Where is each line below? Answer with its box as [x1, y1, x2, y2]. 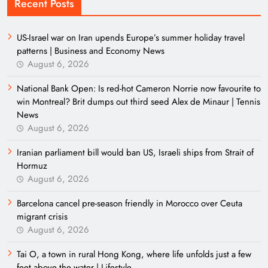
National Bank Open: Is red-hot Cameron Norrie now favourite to [17, 82, 261, 96]
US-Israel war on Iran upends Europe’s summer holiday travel [17, 31, 245, 45]
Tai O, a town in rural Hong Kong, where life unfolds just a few [17, 248, 251, 261]
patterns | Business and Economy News [17, 44, 165, 58]
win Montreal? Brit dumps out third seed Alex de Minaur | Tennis [17, 95, 260, 109]
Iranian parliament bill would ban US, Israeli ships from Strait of [17, 146, 254, 160]
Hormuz [17, 159, 47, 173]
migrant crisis [17, 210, 68, 224]
